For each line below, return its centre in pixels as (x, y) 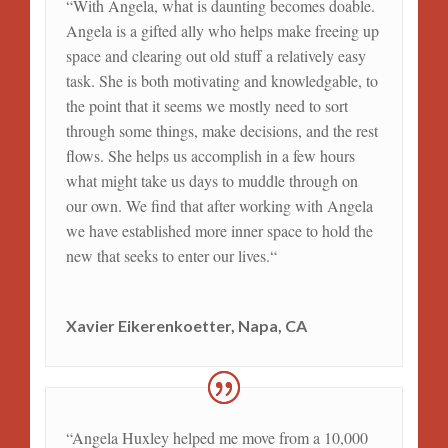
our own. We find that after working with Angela (219, 205)
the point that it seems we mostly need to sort (206, 105)
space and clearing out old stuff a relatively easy (215, 55)
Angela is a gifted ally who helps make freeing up (222, 30)
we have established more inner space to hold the (219, 230)
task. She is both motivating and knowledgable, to (221, 80)
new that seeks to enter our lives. (167, 255)
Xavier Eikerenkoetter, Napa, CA (186, 325)
